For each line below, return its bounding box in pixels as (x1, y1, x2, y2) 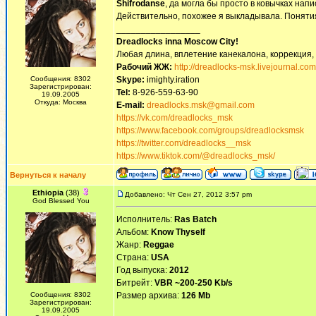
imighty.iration (145, 75, 200, 85)
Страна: (116, 253, 151, 262)
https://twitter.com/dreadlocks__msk (116, 138, 251, 148)
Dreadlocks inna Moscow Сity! (116, 37, 238, 47)
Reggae (143, 240, 174, 250)
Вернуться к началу (10, 171, 86, 179)
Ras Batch (174, 214, 217, 224)
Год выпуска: (116, 265, 169, 275)
